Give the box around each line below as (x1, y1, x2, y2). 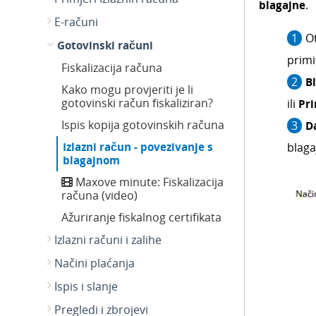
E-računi (54, 14, 98, 30)
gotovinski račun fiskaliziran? (61, 95, 213, 111)
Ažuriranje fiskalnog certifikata (61, 209, 221, 225)
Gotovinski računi (57, 37, 153, 53)
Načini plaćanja (54, 255, 135, 271)
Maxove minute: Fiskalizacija (73, 174, 224, 190)
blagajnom (63, 152, 120, 168)
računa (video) (61, 188, 138, 203)
